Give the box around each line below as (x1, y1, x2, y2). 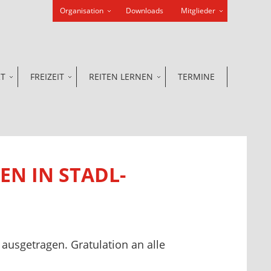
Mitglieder (181, 5, 215, 16)
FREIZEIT (30, 71, 64, 82)
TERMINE (178, 71, 215, 82)
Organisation (60, 5, 103, 16)
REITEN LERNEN (89, 71, 153, 82)
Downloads (126, 5, 163, 16)
